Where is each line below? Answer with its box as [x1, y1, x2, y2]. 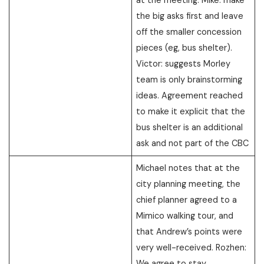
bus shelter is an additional [136, 121, 243, 133]
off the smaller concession [136, 26, 242, 37]
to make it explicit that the [136, 105, 246, 117]
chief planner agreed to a [136, 194, 237, 205]
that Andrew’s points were [136, 226, 243, 237]
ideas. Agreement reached [136, 90, 243, 101]
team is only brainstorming [136, 74, 243, 85]
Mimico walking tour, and [136, 210, 234, 221]
